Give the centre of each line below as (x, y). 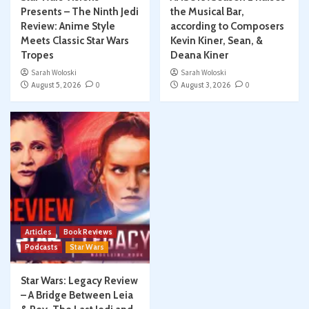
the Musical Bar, (207, 12)
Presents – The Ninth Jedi (80, 12)
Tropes (37, 56)
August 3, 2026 (205, 85)
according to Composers (227, 27)
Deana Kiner (199, 56)
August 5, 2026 (56, 85)
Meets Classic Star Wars (75, 41)
